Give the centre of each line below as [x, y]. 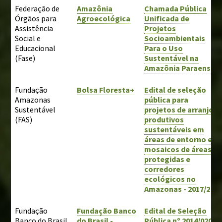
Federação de [37, 8]
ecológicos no [170, 179]
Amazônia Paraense [180, 68]
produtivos [164, 119]
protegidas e [167, 159]
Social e [28, 38]
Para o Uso [164, 48]
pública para [166, 99]
